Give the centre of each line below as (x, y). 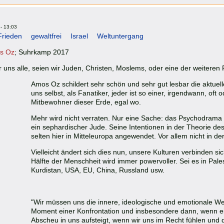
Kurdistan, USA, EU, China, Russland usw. (98, 170)
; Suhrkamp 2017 (42, 52)
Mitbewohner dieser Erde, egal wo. (86, 102)
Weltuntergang (120, 36)
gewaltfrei (46, 36)
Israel (79, 36)
